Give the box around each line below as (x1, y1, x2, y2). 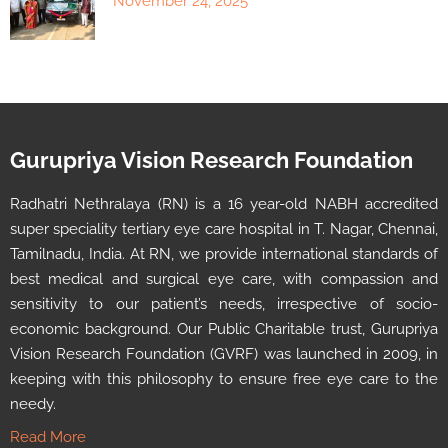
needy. (10, 394, 56, 413)
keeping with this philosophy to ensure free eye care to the (10, 369, 438, 388)
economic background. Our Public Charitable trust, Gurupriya (10, 319, 438, 338)
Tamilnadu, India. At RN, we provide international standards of (10, 244, 438, 263)
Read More (10, 427, 86, 446)
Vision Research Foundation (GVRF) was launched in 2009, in (10, 344, 438, 363)
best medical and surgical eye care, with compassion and (10, 269, 438, 288)
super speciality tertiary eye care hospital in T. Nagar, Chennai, (10, 219, 438, 238)
